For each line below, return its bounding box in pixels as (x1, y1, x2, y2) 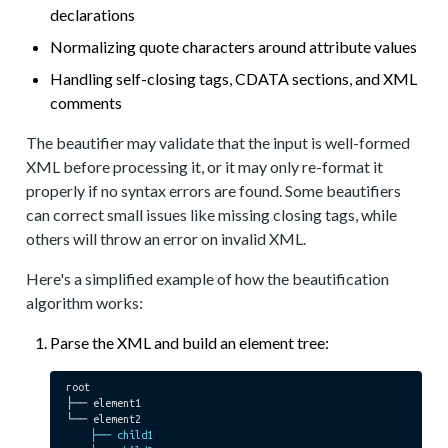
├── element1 (66, 397, 142, 409)
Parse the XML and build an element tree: (50, 333, 330, 352)
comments (50, 93, 123, 112)
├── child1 (66, 429, 154, 441)
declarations (50, 5, 136, 24)
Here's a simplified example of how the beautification (26, 269, 390, 288)
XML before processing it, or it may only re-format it (26, 157, 384, 176)
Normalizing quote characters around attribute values (50, 37, 418, 56)
